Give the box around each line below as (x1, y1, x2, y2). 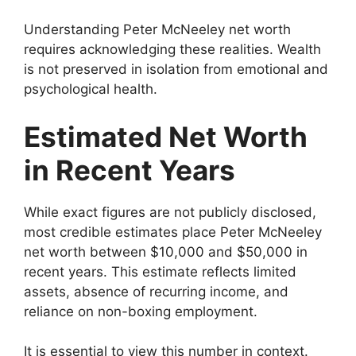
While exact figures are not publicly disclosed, (24, 203, 316, 220)
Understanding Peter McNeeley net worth (24, 21, 291, 38)
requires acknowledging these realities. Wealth (24, 41, 321, 58)
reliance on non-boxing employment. (24, 303, 257, 319)
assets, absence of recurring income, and (24, 283, 288, 300)
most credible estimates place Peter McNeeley (24, 223, 322, 240)
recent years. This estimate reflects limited (24, 263, 296, 280)
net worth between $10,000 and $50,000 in (24, 243, 308, 260)
